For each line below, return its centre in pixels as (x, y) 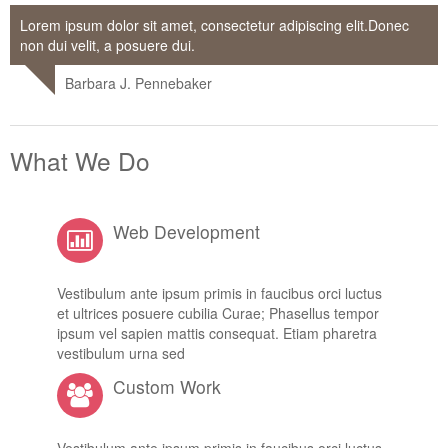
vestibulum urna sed (121, 353)
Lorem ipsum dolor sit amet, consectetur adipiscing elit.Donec (214, 25)
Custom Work (167, 386)
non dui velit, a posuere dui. (107, 45)
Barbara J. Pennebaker (138, 83)
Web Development (186, 231)
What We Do (80, 160)
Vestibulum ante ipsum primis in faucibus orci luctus (219, 293)
